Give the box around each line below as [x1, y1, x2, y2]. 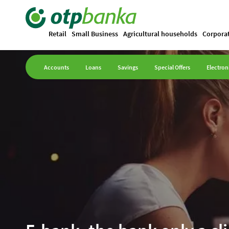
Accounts [44, 63, 69, 71]
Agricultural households [123, 29, 197, 38]
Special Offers [154, 63, 190, 71]
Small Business [72, 29, 118, 38]
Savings [118, 63, 138, 71]
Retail [49, 29, 66, 38]
